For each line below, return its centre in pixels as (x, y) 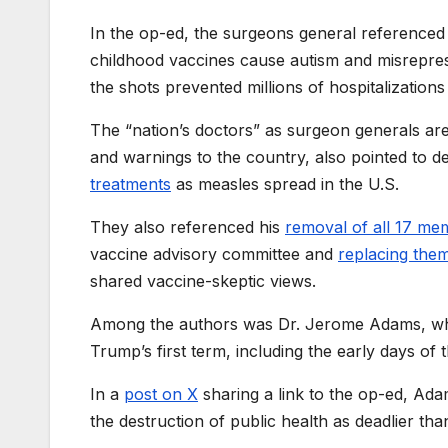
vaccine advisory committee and (214, 254)
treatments (130, 184)
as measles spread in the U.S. (285, 184)
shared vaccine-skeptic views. (203, 281)
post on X (161, 394)
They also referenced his (185, 227)
